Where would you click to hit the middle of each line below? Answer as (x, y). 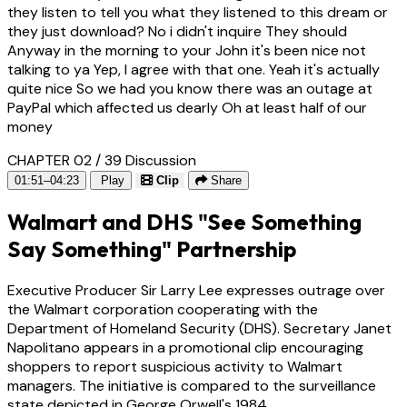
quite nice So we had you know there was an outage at (190, 88)
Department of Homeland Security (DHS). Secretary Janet (199, 328)
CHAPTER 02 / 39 (65, 160)
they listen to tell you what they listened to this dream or (198, 12)
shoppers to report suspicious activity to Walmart (175, 366)
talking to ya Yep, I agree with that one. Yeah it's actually (194, 69)
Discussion (161, 160)
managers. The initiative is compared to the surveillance (192, 385)
